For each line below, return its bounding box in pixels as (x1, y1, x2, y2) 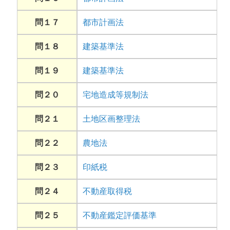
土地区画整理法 (83, 114, 140, 124)
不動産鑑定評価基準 (83, 211, 157, 220)
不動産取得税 (83, 187, 132, 196)
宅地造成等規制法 (83, 90, 148, 100)
